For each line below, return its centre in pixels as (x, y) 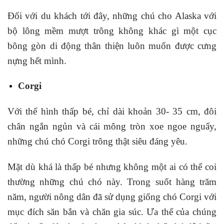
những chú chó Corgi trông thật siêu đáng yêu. (97, 141)
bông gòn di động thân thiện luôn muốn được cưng (112, 45)
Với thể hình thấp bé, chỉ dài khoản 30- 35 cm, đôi (112, 111)
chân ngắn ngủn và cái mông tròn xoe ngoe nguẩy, (112, 126)
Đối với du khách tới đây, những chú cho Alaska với (112, 15)
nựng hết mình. (37, 60)
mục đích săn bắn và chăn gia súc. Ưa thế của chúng (112, 211)
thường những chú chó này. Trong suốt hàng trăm (112, 181)
